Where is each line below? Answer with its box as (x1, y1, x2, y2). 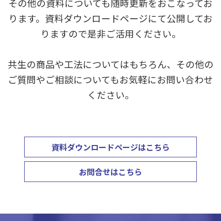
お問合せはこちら (79, 165, 142, 178)
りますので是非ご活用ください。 (40, 26, 181, 40)
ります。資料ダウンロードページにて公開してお (8, 11, 213, 25)
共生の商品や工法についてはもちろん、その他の (7, 57, 214, 71)
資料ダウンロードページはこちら (51, 141, 170, 153)
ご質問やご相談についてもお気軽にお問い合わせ (8, 72, 213, 86)
